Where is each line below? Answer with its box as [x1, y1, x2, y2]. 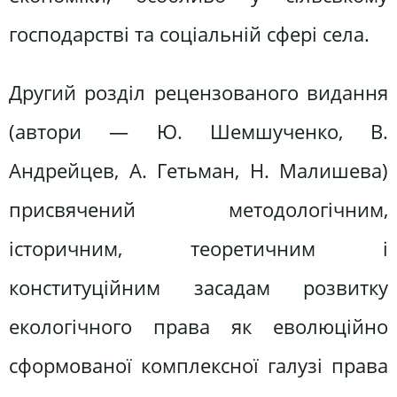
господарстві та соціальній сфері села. [9, 20, 370, 49]
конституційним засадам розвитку [9, 273, 388, 301]
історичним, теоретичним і [9, 234, 388, 262]
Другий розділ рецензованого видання [9, 78, 388, 106]
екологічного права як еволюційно [9, 312, 388, 340]
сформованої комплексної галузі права [9, 351, 388, 379]
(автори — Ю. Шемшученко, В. [9, 117, 388, 145]
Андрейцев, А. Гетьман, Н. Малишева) [9, 156, 388, 184]
